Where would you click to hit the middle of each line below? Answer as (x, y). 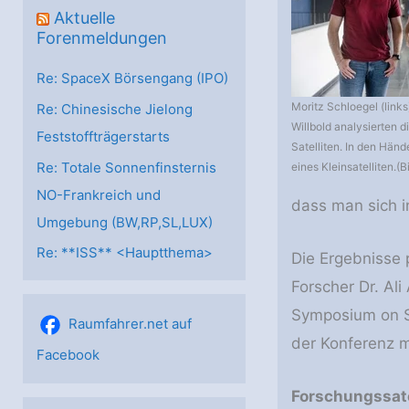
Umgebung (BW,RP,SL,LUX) (125, 222)
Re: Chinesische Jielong (115, 109)
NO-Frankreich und (99, 194)
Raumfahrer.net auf (130, 324)
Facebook (68, 355)
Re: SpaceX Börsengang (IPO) (132, 78)
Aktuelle (84, 18)
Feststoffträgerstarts (103, 136)
